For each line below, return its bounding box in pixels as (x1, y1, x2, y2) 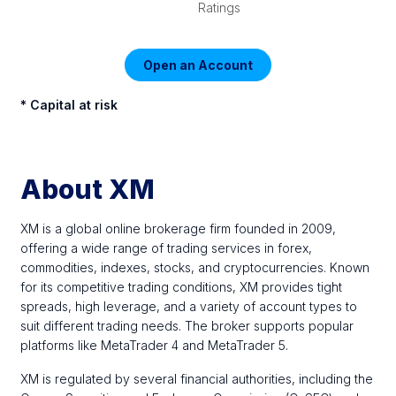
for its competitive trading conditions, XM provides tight (20, 279, 343, 294)
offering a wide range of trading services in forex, (20, 240, 313, 255)
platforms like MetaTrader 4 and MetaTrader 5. (20, 338, 289, 353)
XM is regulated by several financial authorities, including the (20, 371, 374, 386)
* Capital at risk (20, 97, 118, 112)
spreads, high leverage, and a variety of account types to (20, 299, 358, 314)
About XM (20, 173, 156, 205)
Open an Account (143, 57, 253, 72)
